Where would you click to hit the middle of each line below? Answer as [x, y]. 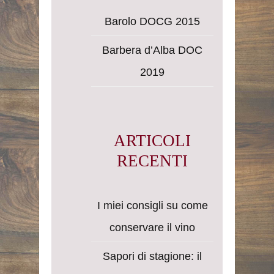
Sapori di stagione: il [152, 257]
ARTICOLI [152, 140]
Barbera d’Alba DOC [152, 50]
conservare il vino [152, 228]
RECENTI [152, 161]
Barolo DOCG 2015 [152, 21]
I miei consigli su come [152, 206]
